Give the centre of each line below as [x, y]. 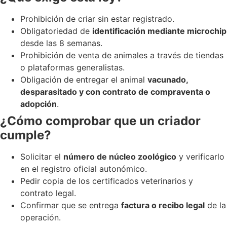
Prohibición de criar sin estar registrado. [97, 19]
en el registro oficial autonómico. [84, 169]
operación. [41, 218]
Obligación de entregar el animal [84, 80]
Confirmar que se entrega [71, 205]
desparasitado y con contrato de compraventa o [115, 92]
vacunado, [168, 80]
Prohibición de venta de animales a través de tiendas [122, 55]
